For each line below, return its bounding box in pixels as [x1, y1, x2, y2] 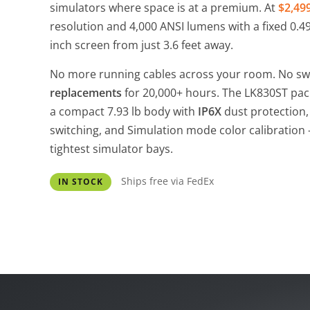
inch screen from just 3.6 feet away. [50, 37, 233, 53]
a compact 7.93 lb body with [50, 104, 198, 119]
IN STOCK [58, 176, 103, 188]
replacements [50, 85, 122, 100]
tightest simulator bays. [50, 141, 173, 156]
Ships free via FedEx [121, 174, 214, 188]
